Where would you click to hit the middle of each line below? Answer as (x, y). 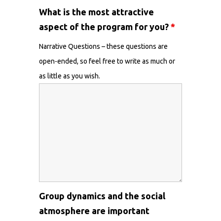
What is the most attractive (96, 12)
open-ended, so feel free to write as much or (107, 61)
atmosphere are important (94, 211)
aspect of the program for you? (105, 27)
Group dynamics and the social (102, 196)
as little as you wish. (70, 76)
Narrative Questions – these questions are (103, 46)
